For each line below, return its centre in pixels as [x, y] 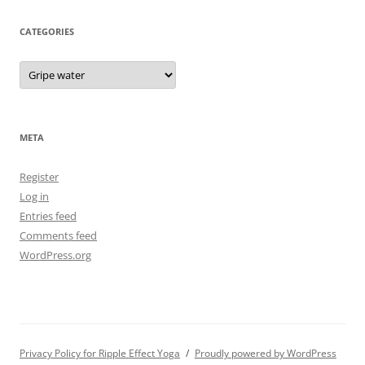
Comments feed [58, 236]
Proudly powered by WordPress [265, 354]
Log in [34, 197]
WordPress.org [55, 255]
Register [39, 177]
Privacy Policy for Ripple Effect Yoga [100, 354]
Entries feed [48, 216]
